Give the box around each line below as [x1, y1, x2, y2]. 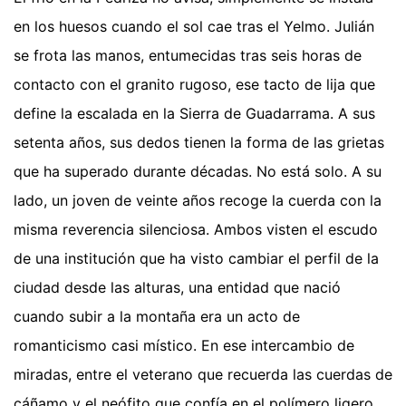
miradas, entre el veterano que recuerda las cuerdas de [14, 365, 392, 384]
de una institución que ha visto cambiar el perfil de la [14, 249, 379, 268]
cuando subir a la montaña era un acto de [14, 307, 300, 326]
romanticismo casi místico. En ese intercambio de [14, 336, 354, 355]
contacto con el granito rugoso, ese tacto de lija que [14, 75, 375, 94]
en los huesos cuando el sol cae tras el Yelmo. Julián [14, 17, 374, 36]
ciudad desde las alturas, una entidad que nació [14, 278, 341, 297]
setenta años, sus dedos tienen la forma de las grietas [14, 133, 384, 152]
